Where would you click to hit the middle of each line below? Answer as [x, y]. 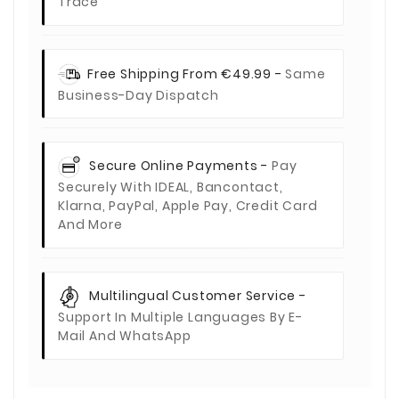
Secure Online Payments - [181, 166]
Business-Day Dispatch [138, 95]
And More [90, 225]
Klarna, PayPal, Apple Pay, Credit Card [188, 206]
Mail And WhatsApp [125, 336]
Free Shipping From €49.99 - [187, 73]
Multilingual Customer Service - [198, 296]
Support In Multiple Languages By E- [181, 318]
